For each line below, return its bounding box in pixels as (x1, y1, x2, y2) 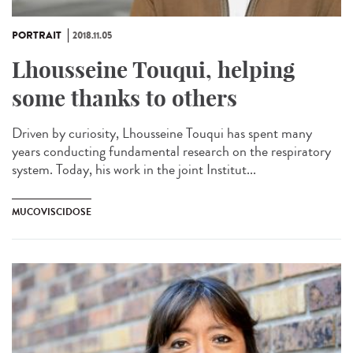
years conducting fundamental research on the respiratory (12, 140, 331, 162)
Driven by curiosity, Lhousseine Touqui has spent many (12, 122, 312, 143)
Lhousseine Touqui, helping (12, 55, 295, 84)
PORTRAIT (12, 28, 61, 43)
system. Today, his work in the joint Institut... (12, 158, 256, 180)
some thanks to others (12, 84, 237, 112)
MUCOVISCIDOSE (12, 204, 91, 219)
